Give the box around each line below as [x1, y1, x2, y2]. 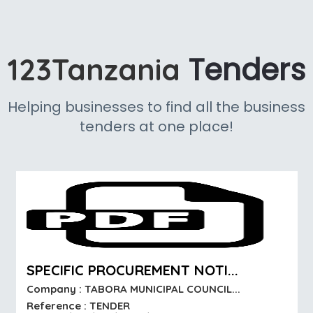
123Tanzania [8, 51, 189, 89]
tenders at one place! [80, 117, 233, 137]
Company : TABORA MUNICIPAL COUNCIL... [26, 282, 240, 296]
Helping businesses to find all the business [8, 97, 305, 117]
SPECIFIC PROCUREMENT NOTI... [26, 261, 238, 279]
